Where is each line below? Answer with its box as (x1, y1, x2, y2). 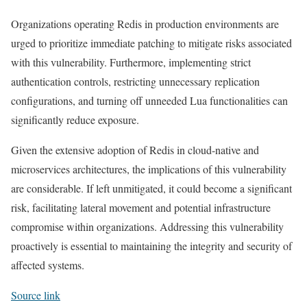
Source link (11, 288, 60, 303)
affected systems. (11, 258, 84, 273)
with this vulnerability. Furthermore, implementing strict (11, 55, 251, 70)
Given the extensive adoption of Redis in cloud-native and (11, 143, 259, 158)
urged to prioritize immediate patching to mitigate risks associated (11, 36, 292, 51)
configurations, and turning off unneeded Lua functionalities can (11, 93, 288, 108)
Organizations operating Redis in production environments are (11, 16, 279, 32)
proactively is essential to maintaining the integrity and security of (11, 238, 292, 254)
